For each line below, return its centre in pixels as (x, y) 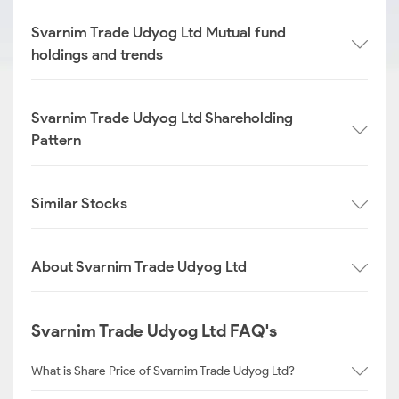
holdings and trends (97, 54)
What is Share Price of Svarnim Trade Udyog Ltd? (163, 370)
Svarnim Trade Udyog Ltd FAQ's (154, 331)
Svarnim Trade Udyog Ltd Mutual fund (159, 32)
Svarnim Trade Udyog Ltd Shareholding (162, 118)
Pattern (56, 140)
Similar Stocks (79, 203)
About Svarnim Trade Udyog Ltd (139, 266)
